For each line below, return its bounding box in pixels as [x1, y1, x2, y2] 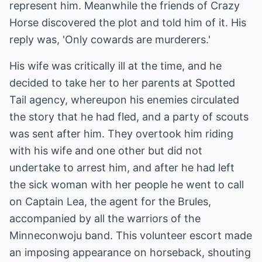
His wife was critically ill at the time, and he [9, 60, 222, 72]
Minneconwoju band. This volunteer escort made [9, 229, 252, 242]
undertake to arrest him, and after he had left [9, 161, 235, 174]
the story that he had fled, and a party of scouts [9, 111, 249, 123]
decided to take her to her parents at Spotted [9, 77, 235, 89]
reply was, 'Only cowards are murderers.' [9, 33, 211, 46]
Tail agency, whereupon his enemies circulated [9, 94, 239, 106]
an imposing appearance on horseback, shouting [9, 246, 251, 258]
